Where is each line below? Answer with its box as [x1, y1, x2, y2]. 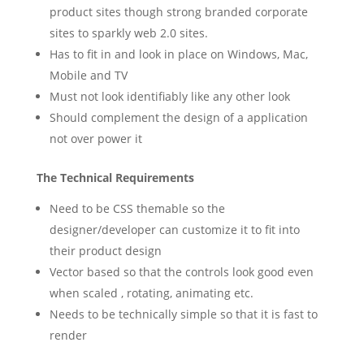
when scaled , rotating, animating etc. [49, 285, 253, 301]
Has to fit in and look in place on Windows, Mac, [49, 46, 308, 63]
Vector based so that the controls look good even [49, 264, 314, 280]
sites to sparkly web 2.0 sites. [49, 25, 208, 41]
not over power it [49, 131, 142, 147]
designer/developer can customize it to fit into [49, 222, 300, 238]
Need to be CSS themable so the [49, 201, 225, 217]
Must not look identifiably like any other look [49, 89, 290, 105]
